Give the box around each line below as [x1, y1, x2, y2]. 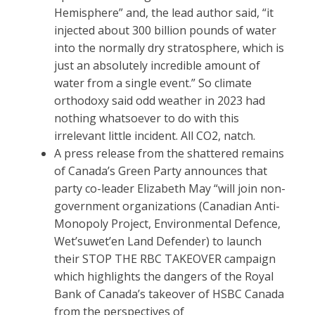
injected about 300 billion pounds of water [54, 22, 277, 39]
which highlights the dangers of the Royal [54, 269, 274, 285]
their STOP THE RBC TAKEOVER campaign [54, 251, 276, 267]
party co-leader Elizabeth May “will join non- [54, 181, 286, 197]
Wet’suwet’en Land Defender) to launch [54, 233, 262, 250]
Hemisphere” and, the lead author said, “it [54, 5, 274, 21]
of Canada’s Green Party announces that [54, 163, 268, 179]
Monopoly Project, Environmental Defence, [54, 216, 281, 232]
